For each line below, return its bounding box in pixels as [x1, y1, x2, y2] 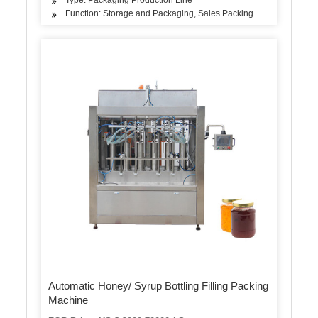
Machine [48, 294, 89, 307]
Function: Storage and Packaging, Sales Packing [65, 8, 254, 18]
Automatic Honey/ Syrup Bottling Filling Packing [48, 280, 269, 292]
